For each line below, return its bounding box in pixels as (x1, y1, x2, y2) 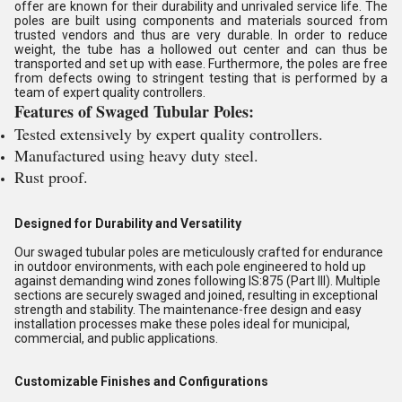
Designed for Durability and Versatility (14, 216, 241, 231)
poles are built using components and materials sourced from (14, 13, 388, 28)
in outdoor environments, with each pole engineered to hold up (14, 259, 366, 274)
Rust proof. (14, 166, 88, 188)
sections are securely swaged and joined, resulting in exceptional (14, 288, 378, 302)
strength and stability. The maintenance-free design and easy (14, 302, 362, 317)
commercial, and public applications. (14, 331, 218, 345)
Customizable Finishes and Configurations (14, 374, 268, 389)
